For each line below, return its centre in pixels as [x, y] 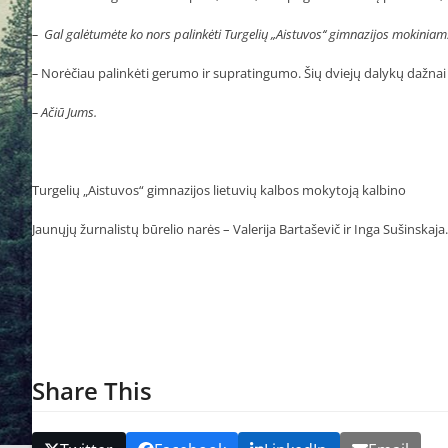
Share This [92, 390]
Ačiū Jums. [69, 111]
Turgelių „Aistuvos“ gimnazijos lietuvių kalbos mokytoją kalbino [219, 189]
